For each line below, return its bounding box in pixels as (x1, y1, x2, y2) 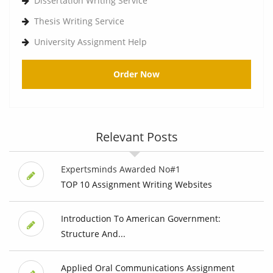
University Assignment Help (34, 36, 147, 48)
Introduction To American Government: (60, 213, 221, 225)
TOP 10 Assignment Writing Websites (60, 179, 212, 191)
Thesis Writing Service (34, 15, 124, 27)
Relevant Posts (95, 129, 178, 146)
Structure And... (60, 228, 126, 240)
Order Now (113, 68, 160, 80)
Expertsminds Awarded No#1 (60, 163, 180, 175)
